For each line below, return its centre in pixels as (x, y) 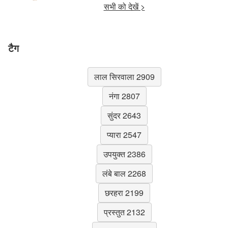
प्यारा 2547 (124, 134)
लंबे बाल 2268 (124, 173)
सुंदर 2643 (124, 115)
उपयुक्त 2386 (124, 154)
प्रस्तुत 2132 (124, 212)
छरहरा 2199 (124, 192)
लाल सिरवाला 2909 (124, 76)
